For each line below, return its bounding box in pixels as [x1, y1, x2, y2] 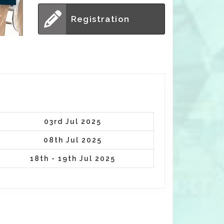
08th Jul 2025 [43, 136, 102, 144]
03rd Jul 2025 [44, 117, 102, 125]
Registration [70, 14, 130, 24]
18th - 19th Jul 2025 [30, 154, 116, 162]
